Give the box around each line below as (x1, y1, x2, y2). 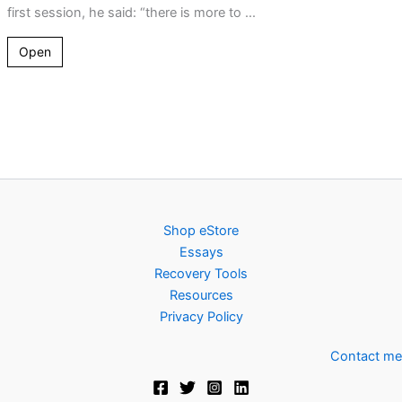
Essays (179, 244, 223, 260)
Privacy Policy (159, 309, 243, 325)
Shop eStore (163, 223, 239, 239)
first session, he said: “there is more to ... (6, 4, 256, 21)
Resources (169, 287, 233, 303)
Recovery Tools (154, 266, 248, 282)
